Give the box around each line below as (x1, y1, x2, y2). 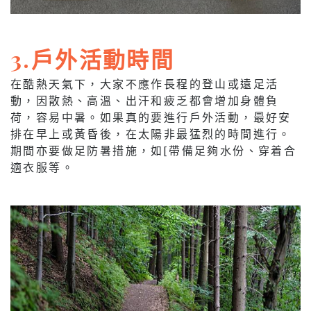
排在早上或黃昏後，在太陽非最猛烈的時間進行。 (10, 127, 292, 141)
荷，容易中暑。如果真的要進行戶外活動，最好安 (10, 110, 292, 124)
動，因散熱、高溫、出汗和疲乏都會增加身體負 (10, 94, 279, 108)
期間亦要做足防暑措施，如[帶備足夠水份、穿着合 (10, 144, 297, 158)
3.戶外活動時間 (10, 44, 175, 74)
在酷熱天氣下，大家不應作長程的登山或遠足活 (10, 77, 279, 91)
